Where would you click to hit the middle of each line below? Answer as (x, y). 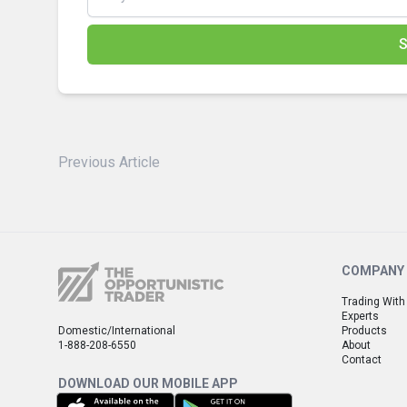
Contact (362, 360)
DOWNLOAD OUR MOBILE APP (148, 383)
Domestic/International (117, 331)
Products (364, 331)
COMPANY (373, 271)
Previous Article (109, 162)
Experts (360, 316)
